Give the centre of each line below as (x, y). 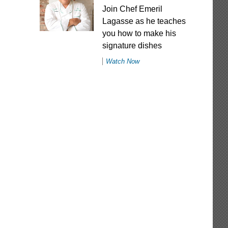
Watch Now (122, 61)
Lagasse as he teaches (144, 21)
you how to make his (139, 33)
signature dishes (132, 45)
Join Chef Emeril (132, 9)
